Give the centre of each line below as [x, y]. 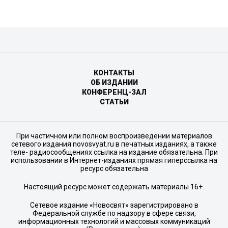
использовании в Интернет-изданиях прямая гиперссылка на [114, 160]
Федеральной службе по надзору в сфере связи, [114, 213]
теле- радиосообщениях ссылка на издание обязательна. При [114, 152]
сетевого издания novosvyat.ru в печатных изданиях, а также [114, 144]
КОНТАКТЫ [114, 73]
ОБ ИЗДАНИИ [114, 82]
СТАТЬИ [114, 102]
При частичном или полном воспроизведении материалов [114, 136]
